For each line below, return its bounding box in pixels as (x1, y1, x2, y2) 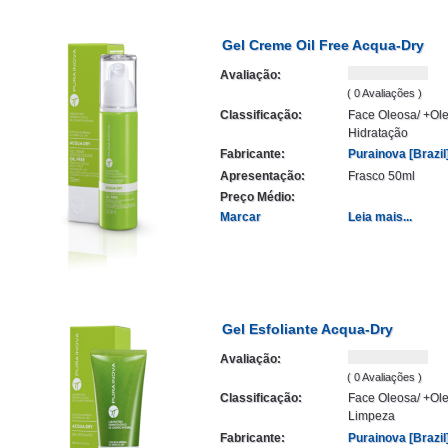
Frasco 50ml (347, 168, 415, 183)
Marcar (220, 209, 261, 224)
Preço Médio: (220, 190, 295, 205)
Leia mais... (347, 209, 412, 224)
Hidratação (347, 125, 408, 140)
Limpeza (347, 409, 395, 424)
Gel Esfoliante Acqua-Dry (222, 320, 393, 337)
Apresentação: (220, 168, 305, 183)
